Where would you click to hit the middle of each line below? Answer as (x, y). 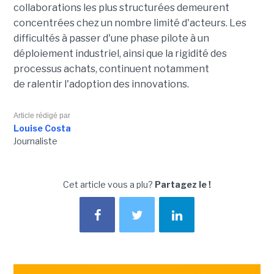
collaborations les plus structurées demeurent (121, 7)
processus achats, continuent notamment (111, 68)
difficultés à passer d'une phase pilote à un (111, 38)
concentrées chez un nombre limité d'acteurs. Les (130, 23)
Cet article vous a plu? (109, 184)
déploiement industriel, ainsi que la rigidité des (120, 53)
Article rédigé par (42, 115)
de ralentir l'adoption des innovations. (101, 84)
